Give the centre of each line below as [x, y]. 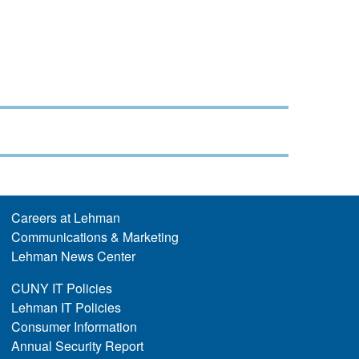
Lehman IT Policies [66, 307]
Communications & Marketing [95, 237]
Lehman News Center [73, 256]
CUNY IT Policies [61, 288]
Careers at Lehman [65, 218]
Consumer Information [74, 327]
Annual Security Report [77, 346]
